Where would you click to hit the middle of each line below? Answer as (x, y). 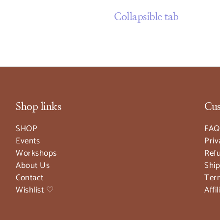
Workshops (36, 153)
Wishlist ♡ (35, 190)
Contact (30, 178)
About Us (33, 165)
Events (28, 141)
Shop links (38, 107)
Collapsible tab (146, 17)
